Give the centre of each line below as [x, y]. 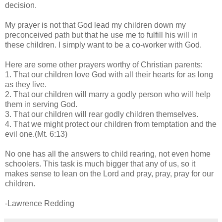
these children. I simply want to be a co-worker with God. [103, 45]
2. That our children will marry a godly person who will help [108, 94]
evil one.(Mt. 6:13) [36, 134]
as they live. [26, 84]
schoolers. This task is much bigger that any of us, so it [100, 164]
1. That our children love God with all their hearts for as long [109, 74]
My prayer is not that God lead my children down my [95, 25]
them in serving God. [41, 104]
